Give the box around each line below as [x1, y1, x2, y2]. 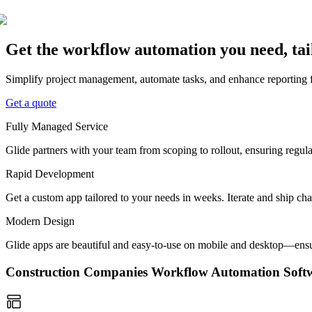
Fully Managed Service [6, 120, 108, 133]
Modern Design [6, 215, 75, 228]
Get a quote [6, 97, 56, 109]
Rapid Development [6, 168, 94, 180]
